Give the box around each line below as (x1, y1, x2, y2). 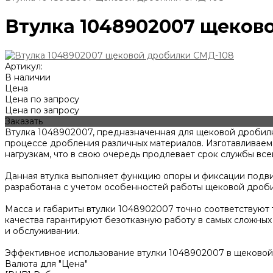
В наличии (5, 72, 51, 83)
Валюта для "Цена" (5, 258, 88, 270)
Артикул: (5, 61, 43, 73)
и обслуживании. (5, 225, 79, 237)
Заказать (5, 116, 43, 127)
